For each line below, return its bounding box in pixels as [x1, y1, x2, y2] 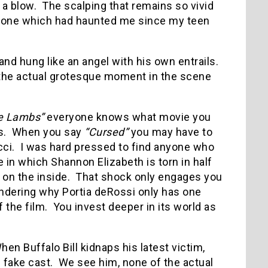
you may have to [128, 125, 212, 138]
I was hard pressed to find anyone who [20, 140, 214, 153]
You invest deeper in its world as [53, 200, 216, 213]
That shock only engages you [75, 170, 223, 183]
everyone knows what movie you [44, 110, 211, 123]
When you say [11, 125, 84, 138]
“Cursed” [84, 125, 128, 138]
